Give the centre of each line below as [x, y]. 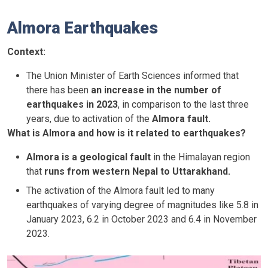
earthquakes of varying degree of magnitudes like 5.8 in [142, 205]
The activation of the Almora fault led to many [121, 190]
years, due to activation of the [89, 118]
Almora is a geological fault [89, 157]
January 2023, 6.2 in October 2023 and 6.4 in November [141, 219]
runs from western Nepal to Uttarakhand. [137, 171]
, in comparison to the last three [183, 104]
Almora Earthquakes [83, 28]
